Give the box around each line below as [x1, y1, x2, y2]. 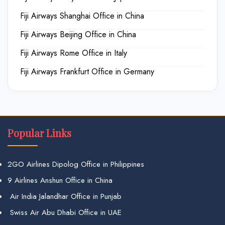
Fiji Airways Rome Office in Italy [20, 47, 127, 59]
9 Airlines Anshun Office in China [8, 174, 113, 186]
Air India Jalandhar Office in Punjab [8, 190, 122, 202]
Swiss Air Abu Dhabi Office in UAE [8, 206, 122, 218]
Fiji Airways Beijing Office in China [20, 28, 136, 40]
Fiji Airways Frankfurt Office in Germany [20, 65, 154, 77]
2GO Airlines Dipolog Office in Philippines [8, 158, 144, 170]
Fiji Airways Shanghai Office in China [20, 10, 144, 22]
